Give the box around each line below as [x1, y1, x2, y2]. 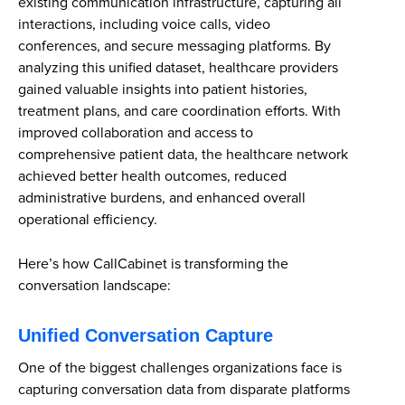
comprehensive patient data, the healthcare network [18, 146, 348, 164]
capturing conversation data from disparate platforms [18, 381, 350, 399]
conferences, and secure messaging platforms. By [18, 37, 331, 55]
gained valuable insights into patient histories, [18, 80, 307, 99]
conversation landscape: [18, 277, 171, 295]
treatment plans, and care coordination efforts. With [18, 102, 341, 120]
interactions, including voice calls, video [18, 15, 270, 33]
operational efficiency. [18, 211, 157, 229]
